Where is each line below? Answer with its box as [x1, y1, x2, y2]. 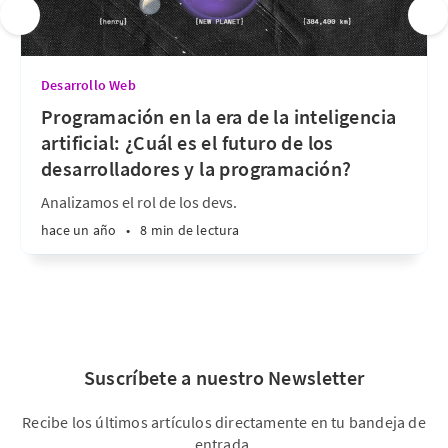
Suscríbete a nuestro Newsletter [83, 364, 365, 390]
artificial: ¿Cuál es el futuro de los [41, 129, 334, 155]
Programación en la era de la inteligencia [41, 103, 397, 129]
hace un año [41, 220, 117, 239]
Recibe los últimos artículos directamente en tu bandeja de [22, 411, 426, 432]
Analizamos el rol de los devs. [41, 191, 237, 212]
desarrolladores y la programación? [41, 155, 352, 181]
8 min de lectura [140, 220, 240, 239]
